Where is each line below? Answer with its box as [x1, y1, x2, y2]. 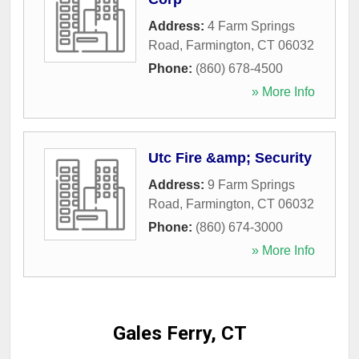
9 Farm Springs [208, 178, 295, 192]
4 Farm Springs [208, 19, 295, 33]
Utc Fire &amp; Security [148, 150, 312, 166]
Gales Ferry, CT [112, 322, 247, 345]
